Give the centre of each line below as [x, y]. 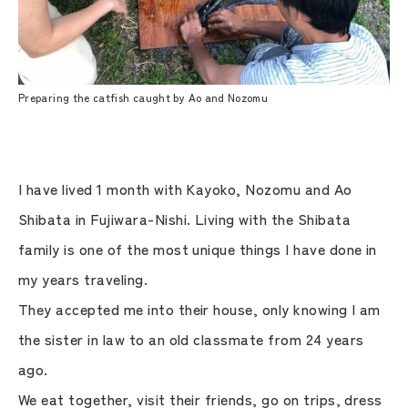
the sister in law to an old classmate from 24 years [191, 338]
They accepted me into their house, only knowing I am [199, 308]
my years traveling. [83, 278]
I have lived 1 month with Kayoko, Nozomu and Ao [185, 188]
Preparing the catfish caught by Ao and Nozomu [143, 97]
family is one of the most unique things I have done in [198, 248]
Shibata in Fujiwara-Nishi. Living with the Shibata [185, 218]
